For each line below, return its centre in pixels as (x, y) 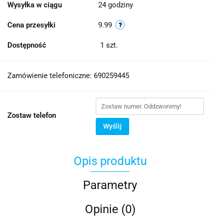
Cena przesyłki (31, 25)
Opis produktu (110, 161)
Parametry (110, 185)
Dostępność (27, 45)
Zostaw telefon (32, 115)
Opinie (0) (110, 209)
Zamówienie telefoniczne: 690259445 (68, 76)
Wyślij (112, 126)
